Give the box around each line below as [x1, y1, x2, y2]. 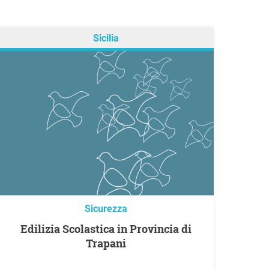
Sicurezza [84, 203, 127, 215]
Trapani [85, 236, 126, 251]
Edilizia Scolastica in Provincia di [20, 222, 28, 237]
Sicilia [92, 32, 119, 44]
